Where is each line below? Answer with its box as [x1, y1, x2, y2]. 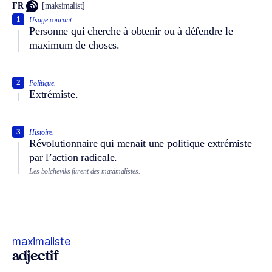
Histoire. [29, 127, 55, 137]
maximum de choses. [29, 38, 120, 51]
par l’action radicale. [29, 151, 118, 163]
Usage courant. [29, 15, 73, 24]
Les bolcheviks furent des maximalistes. [29, 166, 140, 175]
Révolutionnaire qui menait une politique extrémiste [29, 137, 252, 149]
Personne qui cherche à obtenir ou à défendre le [29, 24, 233, 37]
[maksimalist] [42, 1, 85, 11]
